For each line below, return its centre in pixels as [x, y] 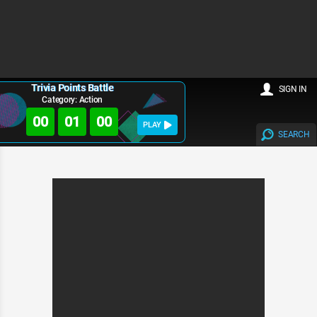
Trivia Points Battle [72, 88]
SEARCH [294, 134]
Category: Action [72, 100]
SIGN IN [293, 90]
